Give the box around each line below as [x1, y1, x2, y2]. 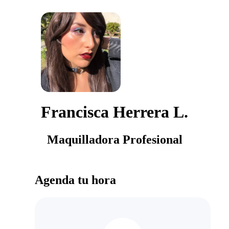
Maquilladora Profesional [47, 132, 182, 146]
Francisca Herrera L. [41, 103, 188, 122]
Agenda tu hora [35, 173, 116, 187]
